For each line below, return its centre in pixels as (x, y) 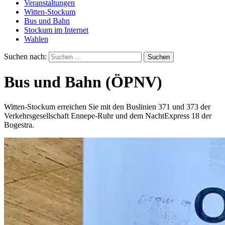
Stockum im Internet (56, 30)
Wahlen (36, 39)
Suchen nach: (25, 57)
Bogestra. (19, 125)
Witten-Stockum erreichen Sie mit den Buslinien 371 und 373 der (107, 106)
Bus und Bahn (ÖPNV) (83, 82)
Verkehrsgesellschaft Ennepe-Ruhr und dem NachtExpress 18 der (108, 116)
